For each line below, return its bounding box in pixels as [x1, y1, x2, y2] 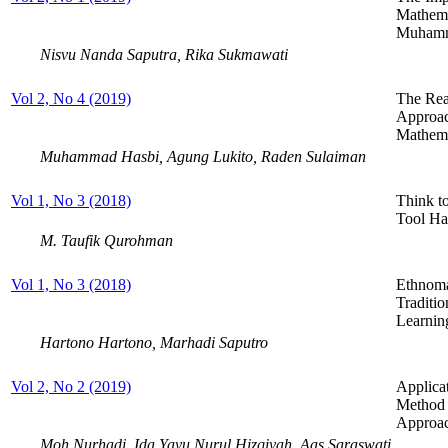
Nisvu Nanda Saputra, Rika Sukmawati [40, 45, 288, 63]
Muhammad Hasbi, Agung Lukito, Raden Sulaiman [40, 147, 366, 165]
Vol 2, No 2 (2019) [11, 377, 131, 395]
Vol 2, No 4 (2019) [11, 89, 131, 107]
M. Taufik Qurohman [40, 231, 173, 249]
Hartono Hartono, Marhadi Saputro [40, 333, 268, 351]
